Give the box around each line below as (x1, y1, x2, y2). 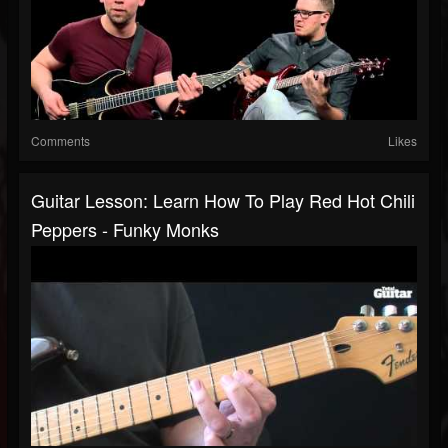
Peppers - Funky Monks (31, 216, 219, 243)
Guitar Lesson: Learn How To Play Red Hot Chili (31, 187, 415, 214)
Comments (31, 132, 90, 150)
